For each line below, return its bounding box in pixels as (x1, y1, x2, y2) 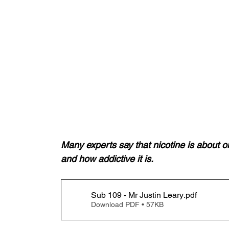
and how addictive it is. (61, 153, 154, 164)
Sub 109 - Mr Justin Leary (91, 190, 184, 200)
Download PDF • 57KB (91, 200, 164, 209)
